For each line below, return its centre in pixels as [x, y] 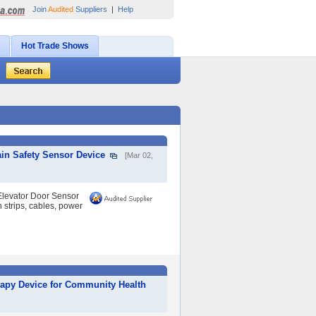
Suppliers [90, 9]
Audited [61, 9]
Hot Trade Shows [55, 46]
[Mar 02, [139, 155]
